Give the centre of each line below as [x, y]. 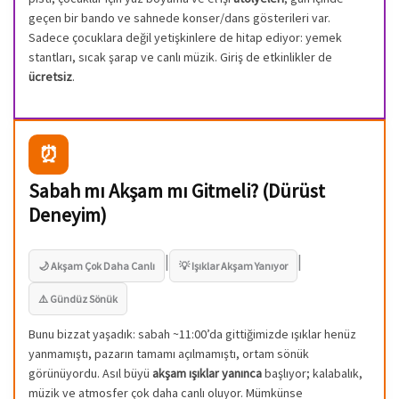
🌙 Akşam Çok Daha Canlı [97, 265]
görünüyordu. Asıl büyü [90, 373]
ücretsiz [50, 76]
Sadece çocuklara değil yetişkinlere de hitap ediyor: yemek [185, 37]
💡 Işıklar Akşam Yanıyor [233, 265]
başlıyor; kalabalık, [312, 373]
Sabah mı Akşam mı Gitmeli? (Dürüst [177, 190]
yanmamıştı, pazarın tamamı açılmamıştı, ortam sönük [169, 353]
